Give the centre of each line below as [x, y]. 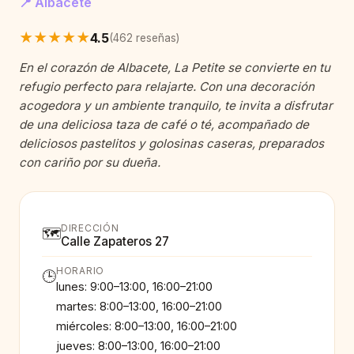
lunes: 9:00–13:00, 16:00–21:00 [134, 286]
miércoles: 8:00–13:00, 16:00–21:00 [147, 326]
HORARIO [81, 270]
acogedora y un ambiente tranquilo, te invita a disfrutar [176, 106]
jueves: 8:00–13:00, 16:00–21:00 [138, 345]
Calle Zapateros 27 [115, 241]
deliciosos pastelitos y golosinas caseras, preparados [171, 144]
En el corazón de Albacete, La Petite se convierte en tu [175, 68]
